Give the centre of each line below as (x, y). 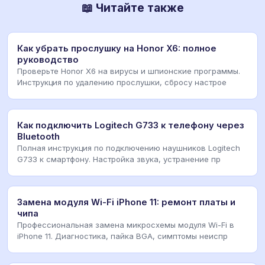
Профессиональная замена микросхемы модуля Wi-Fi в (126, 225)
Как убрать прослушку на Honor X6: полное (117, 49)
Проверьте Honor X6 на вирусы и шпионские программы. (129, 71)
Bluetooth (38, 137)
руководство (48, 60)
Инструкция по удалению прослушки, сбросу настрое (122, 83)
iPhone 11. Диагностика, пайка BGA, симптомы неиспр (122, 236)
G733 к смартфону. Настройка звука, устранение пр (119, 159)
